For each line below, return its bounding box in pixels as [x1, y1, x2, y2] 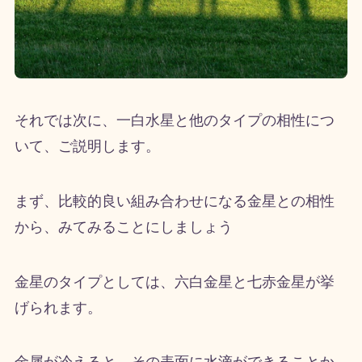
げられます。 [14, 299, 102, 316]
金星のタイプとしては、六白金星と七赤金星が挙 [14, 273, 335, 290]
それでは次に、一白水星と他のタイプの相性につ [14, 112, 335, 128]
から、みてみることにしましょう [14, 218, 233, 235]
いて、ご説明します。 [14, 137, 160, 154]
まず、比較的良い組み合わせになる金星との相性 [14, 192, 335, 209]
